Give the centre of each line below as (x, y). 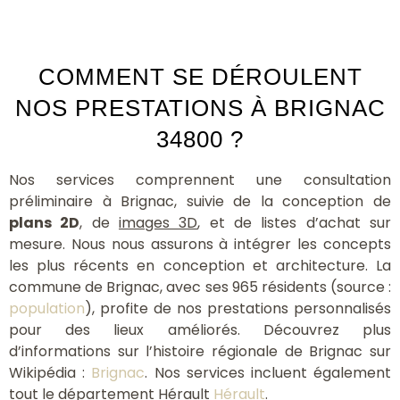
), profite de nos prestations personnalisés (238, 308)
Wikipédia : (50, 372)
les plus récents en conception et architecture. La (200, 265)
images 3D (158, 222)
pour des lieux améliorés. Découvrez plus (200, 329)
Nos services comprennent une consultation (200, 179)
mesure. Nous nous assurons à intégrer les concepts (200, 244)
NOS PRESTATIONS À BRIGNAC (200, 108)
